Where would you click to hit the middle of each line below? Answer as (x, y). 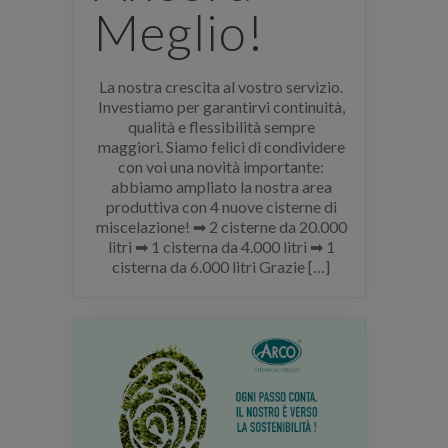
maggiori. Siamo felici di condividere (221, 147)
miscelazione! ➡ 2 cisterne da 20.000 (221, 227)
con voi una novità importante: (221, 167)
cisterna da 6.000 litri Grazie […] (221, 267)
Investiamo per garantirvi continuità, (221, 107)
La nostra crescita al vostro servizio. (221, 87)
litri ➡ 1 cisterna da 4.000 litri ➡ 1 (221, 247)
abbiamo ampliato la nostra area (221, 187)
